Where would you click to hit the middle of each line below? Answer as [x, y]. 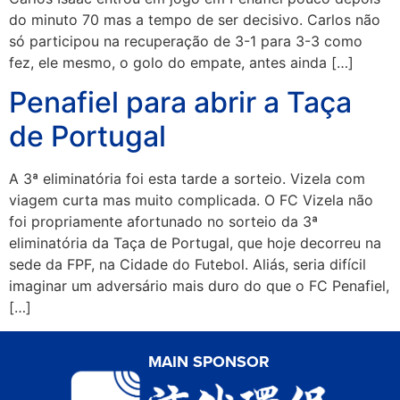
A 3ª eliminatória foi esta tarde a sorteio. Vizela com [187, 179]
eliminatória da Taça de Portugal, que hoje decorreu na [195, 243]
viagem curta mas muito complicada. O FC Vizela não [191, 200]
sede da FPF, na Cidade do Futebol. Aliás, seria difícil [187, 265]
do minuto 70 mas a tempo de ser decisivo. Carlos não [195, 19]
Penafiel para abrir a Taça [180, 103]
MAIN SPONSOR [209, 361]
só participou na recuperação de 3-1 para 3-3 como [186, 41]
